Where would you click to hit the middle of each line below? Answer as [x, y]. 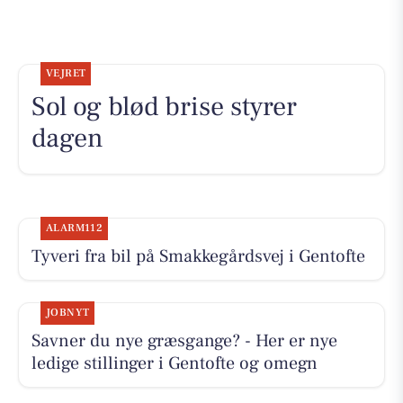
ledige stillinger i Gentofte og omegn [174, 363]
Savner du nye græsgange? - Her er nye [184, 340]
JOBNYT [67, 312]
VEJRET [66, 74]
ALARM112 [74, 228]
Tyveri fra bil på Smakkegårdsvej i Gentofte [198, 256]
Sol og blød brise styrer [164, 107]
